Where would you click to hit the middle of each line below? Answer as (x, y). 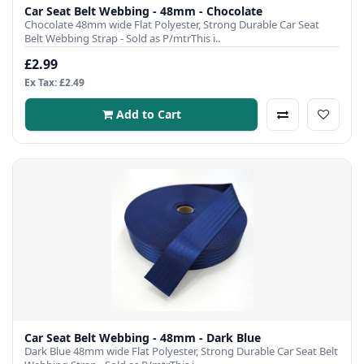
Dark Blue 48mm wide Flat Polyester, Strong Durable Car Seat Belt (181, 351)
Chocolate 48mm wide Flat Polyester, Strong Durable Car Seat (172, 24)
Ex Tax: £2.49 (54, 82)
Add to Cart (148, 114)
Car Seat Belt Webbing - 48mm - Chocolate (143, 11)
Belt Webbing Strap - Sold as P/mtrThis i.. (122, 38)
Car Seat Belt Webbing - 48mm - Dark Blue (143, 337)
